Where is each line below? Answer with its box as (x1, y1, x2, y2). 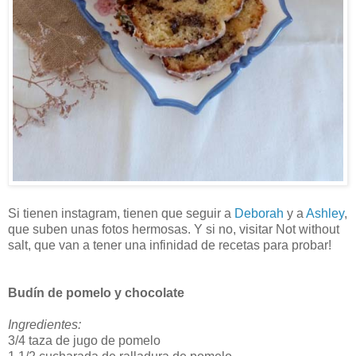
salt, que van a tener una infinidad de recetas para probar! (8, 238, 331, 252)
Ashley (306, 206, 344, 220)
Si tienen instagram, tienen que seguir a (8, 206, 234, 220)
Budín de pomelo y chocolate (8, 285, 184, 300)
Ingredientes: (8, 317, 81, 331)
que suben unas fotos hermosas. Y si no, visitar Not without (8, 222, 339, 236)
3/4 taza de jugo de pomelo (8, 333, 161, 347)
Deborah (234, 206, 284, 220)
